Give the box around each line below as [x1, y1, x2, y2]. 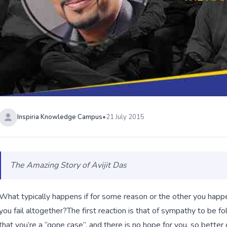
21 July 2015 [106, 112, 144, 122]
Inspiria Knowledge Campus [17, 112, 102, 122]
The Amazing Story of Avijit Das [10, 160, 127, 171]
